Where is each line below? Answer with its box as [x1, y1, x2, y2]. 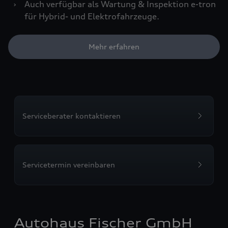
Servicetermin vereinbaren [22, 160, 115, 169]
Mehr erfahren [89, 42, 139, 51]
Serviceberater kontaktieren [22, 111, 121, 121]
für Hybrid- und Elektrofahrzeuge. [24, 11, 159, 22]
